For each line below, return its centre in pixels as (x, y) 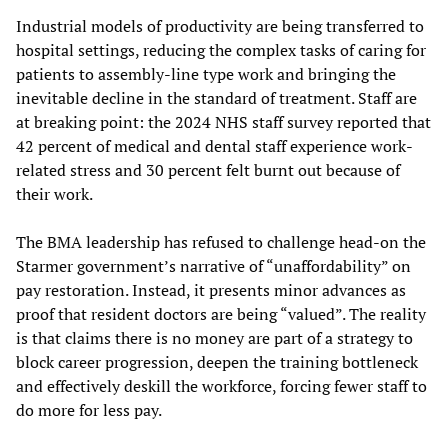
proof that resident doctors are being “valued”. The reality (221, 313)
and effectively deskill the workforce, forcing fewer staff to (221, 385)
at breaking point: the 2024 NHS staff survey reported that (223, 121)
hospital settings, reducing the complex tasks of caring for (221, 49)
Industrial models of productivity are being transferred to (220, 25)
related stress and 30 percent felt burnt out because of (208, 169)
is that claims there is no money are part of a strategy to (214, 337)
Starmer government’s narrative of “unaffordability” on (213, 265)
